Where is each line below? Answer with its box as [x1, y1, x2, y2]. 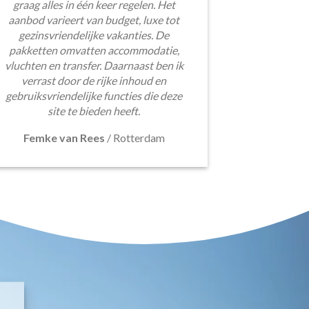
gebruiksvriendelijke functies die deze [6, 88, 182, 102]
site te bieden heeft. [48, 103, 140, 117]
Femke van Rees [23, 130, 105, 144]
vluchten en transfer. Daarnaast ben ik [4, 58, 183, 72]
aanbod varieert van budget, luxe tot [8, 12, 179, 26]
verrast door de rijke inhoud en [21, 73, 166, 87]
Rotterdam [112, 130, 165, 144]
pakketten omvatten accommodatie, [8, 43, 179, 57]
